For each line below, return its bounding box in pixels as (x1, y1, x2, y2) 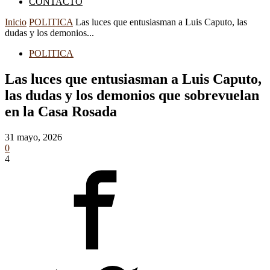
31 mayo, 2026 (5, 131, 62, 142)
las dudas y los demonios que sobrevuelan (5, 87, 259, 103)
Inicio (5, 17, 27, 27)
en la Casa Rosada (5, 103, 117, 119)
